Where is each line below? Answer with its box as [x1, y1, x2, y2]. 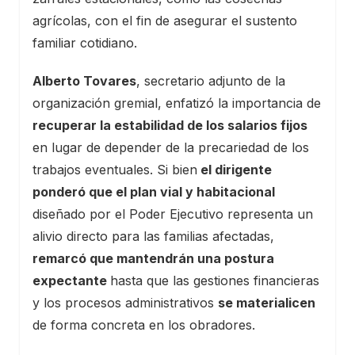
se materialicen [218, 294, 315, 311]
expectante [32, 272, 110, 288]
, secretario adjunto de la [136, 72, 285, 89]
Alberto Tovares [32, 72, 136, 89]
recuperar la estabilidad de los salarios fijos [32, 116, 307, 133]
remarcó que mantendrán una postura [32, 250, 274, 266]
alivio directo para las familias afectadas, [32, 227, 274, 244]
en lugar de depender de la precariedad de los [32, 139, 309, 155]
